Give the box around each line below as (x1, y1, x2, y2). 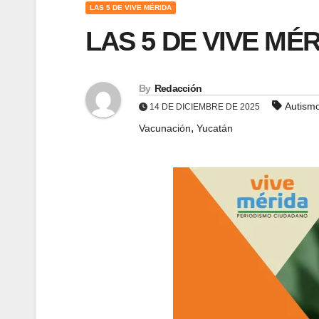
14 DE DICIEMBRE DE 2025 (147, 102, 262, 113)
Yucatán (197, 122, 233, 135)
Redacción (154, 83, 202, 95)
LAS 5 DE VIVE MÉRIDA (90, 3, 172, 11)
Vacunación (139, 122, 191, 135)
